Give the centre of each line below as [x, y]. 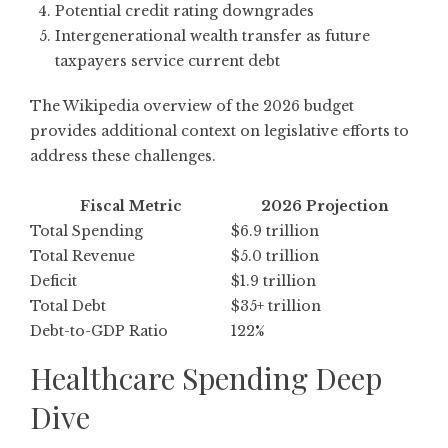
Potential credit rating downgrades [184, 11]
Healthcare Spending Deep [206, 378]
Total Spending [86, 231]
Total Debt [68, 306]
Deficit [53, 281]
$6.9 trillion [275, 231]
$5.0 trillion [275, 256]
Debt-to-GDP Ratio [99, 331]
